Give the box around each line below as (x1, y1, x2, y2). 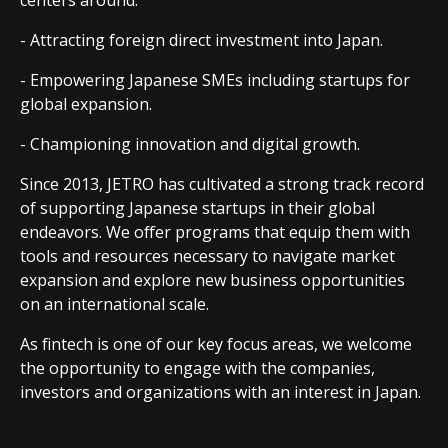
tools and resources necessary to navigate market (20, 245, 395, 267)
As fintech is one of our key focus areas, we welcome (20, 333, 412, 355)
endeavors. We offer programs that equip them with (20, 221, 410, 243)
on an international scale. (20, 293, 209, 315)
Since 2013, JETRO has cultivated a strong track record (20, 173, 424, 195)
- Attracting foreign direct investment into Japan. (20, 29, 383, 51)
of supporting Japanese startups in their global (20, 197, 375, 219)
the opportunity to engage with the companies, (20, 357, 375, 379)
